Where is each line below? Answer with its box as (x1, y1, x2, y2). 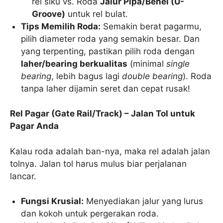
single (166, 58, 190, 69)
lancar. (10, 171, 36, 181)
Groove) (32, 8, 66, 19)
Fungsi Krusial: (21, 196, 84, 207)
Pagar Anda (10, 121, 59, 131)
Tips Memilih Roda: (21, 21, 101, 31)
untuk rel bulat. (65, 8, 128, 19)
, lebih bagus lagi (51, 71, 122, 81)
